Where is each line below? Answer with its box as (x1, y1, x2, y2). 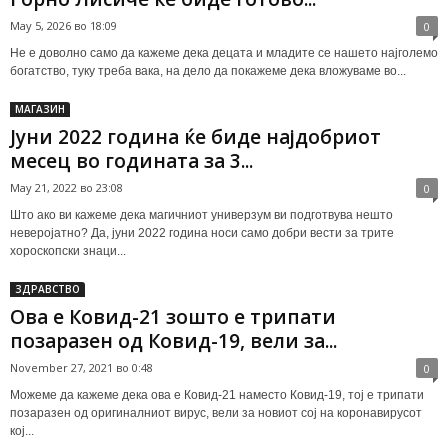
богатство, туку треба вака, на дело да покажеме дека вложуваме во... (10, 63, 406, 78)
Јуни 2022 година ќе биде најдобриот (10, 123, 381, 150)
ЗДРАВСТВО (15, 281, 80, 296)
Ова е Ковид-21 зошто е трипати (10, 303, 336, 330)
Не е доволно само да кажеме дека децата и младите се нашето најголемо (10, 45, 438, 60)
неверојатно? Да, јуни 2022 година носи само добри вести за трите (10, 225, 394, 240)
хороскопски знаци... (10, 243, 126, 258)
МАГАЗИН (15, 101, 65, 116)
